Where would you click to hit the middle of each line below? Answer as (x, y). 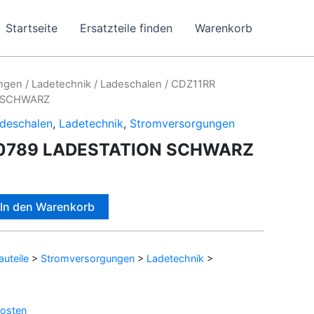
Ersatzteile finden (126, 28)
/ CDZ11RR (189, 84)
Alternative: (139, 202)
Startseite (32, 28)
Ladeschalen (131, 84)
